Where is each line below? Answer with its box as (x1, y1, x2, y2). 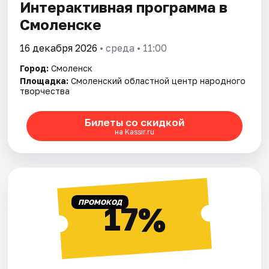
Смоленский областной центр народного (71, 76, 246, 86)
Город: (20, 63, 49, 74)
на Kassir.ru (114, 127, 154, 136)
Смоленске (20, 16, 102, 34)
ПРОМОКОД (77, 198, 122, 207)
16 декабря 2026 (20, 42, 98, 55)
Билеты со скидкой (84, 115, 184, 128)
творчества (20, 86, 70, 97)
